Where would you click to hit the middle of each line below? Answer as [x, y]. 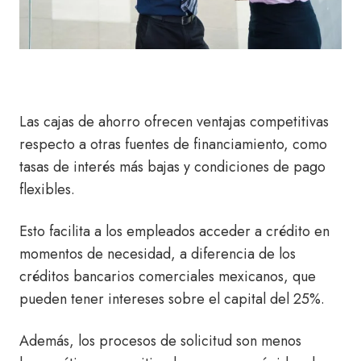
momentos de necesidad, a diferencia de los [158, 254]
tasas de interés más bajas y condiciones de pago [172, 167]
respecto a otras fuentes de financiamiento [151, 145]
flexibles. [49, 190]
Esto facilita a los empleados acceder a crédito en [174, 232]
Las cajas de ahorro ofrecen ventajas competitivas [174, 122]
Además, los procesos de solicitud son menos [160, 341]
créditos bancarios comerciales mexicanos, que [168, 277]
